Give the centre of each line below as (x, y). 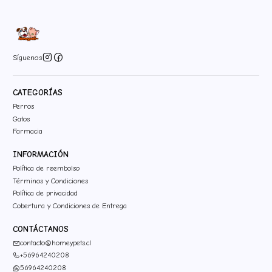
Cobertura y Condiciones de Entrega (70, 206)
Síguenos (27, 57)
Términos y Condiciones (50, 181)
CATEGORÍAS (38, 93)
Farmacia (28, 131)
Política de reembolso (46, 168)
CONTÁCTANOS (41, 229)
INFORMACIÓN (41, 155)
